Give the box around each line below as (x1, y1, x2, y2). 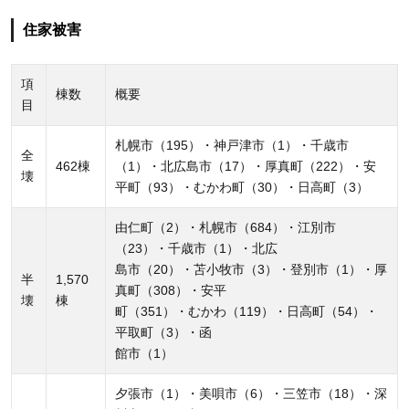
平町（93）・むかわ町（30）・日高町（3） (115, 179, 369, 194)
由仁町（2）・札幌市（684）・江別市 (115, 219, 336, 235)
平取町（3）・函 (115, 324, 212, 340)
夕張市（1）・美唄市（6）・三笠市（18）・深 (115, 385, 387, 401)
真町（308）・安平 (115, 282, 226, 298)
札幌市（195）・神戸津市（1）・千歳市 (115, 137, 349, 152)
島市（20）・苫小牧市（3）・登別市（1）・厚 (115, 261, 387, 277)
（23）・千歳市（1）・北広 (115, 240, 278, 256)
